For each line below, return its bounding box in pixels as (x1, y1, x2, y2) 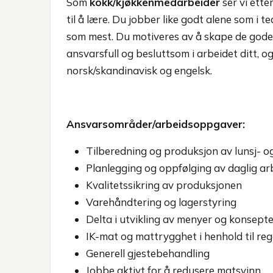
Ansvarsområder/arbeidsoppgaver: (66, 118, 245, 130)
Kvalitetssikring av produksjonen (86, 179, 242, 191)
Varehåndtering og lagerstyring (86, 196, 236, 208)
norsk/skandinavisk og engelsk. (66, 64, 212, 77)
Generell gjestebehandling (86, 247, 210, 260)
